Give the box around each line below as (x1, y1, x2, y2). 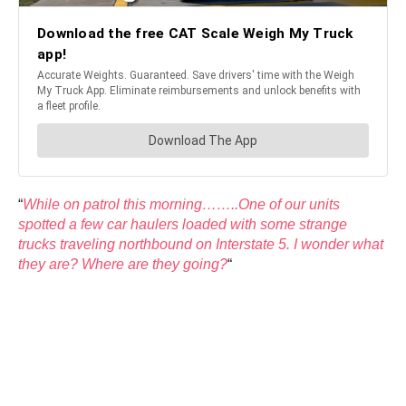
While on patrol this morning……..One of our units (23, 196, 340, 212)
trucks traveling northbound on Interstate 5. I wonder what (18, 236, 383, 252)
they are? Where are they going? (18, 256, 227, 272)
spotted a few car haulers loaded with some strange (18, 216, 347, 232)
